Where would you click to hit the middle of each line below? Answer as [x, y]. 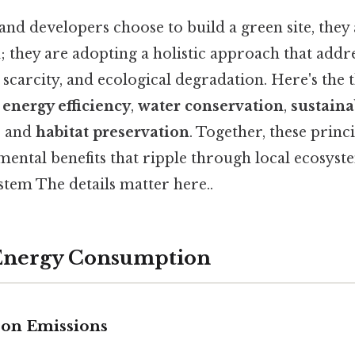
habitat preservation [113, 133]
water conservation [211, 107]
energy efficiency [67, 107]
